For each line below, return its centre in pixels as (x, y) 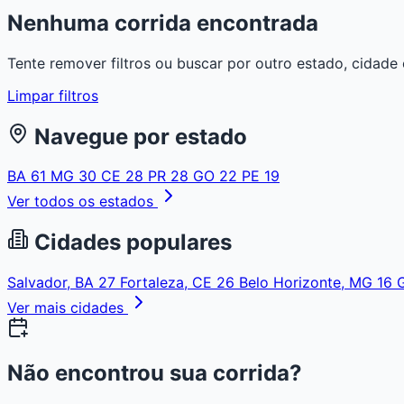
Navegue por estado (138, 136)
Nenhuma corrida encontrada (163, 23)
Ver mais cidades (68, 308)
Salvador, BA (53, 283)
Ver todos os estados (83, 202)
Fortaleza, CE (168, 283)
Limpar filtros (53, 95)
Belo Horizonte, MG (308, 283)
